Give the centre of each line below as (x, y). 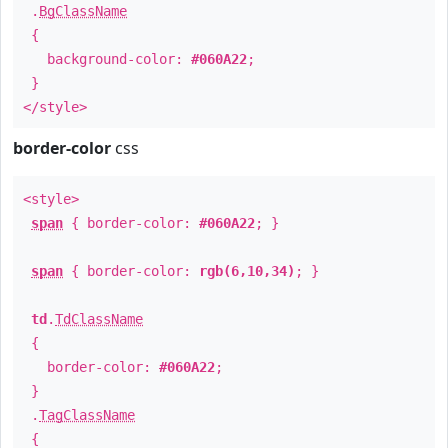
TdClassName (99, 319)
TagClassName (87, 415)
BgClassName (83, 11)
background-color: (107, 59)
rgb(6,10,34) (247, 271)
